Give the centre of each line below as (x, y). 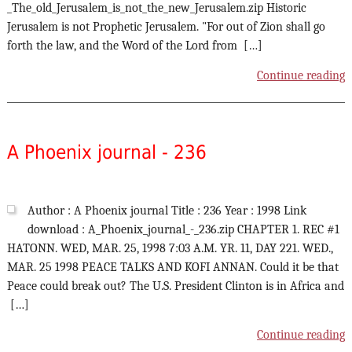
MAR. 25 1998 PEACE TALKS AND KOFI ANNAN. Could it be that (172, 268)
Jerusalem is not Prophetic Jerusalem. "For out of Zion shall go (166, 27)
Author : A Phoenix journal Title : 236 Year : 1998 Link (167, 211)
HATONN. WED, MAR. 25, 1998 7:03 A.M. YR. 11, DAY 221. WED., (170, 249)
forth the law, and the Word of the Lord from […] (134, 46)
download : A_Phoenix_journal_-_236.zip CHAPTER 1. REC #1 (183, 230)
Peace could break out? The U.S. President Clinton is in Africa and (175, 286)
